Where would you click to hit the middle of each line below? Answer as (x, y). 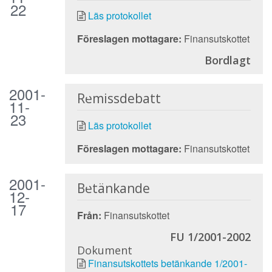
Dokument (104, 250)
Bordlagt (228, 60)
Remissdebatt (119, 98)
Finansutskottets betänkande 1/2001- (167, 263)
